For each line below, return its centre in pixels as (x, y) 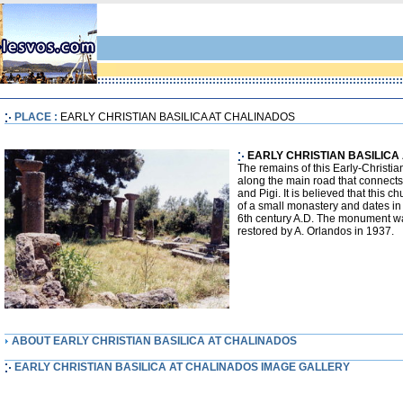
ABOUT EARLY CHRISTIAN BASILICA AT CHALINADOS (154, 341)
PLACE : (37, 117)
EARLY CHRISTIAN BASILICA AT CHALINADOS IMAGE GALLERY (182, 367)
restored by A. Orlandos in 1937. (316, 231)
